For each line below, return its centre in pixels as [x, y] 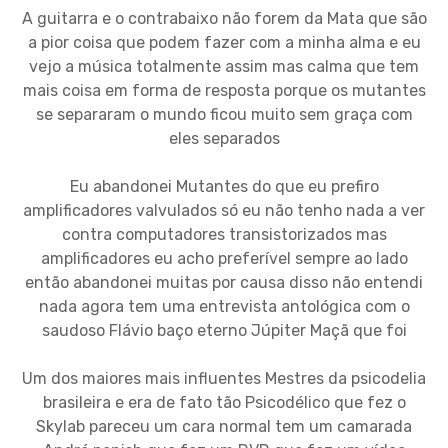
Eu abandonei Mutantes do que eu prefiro [224, 187]
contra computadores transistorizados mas [224, 235]
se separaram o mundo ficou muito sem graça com [224, 115]
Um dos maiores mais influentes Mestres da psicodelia [224, 379]
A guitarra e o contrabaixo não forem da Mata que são [224, 19]
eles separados [224, 139]
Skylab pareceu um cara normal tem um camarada [224, 427]
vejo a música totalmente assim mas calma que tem [224, 67]
